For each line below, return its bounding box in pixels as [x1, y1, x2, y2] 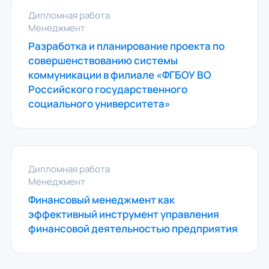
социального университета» [28, 97, 171, 110]
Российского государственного [28, 82, 187, 96]
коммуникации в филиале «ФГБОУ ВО [28, 68, 211, 82]
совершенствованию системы [28, 53, 178, 67]
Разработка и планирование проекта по [28, 39, 225, 53]
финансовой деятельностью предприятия [28, 222, 238, 235]
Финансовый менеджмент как [28, 193, 175, 207]
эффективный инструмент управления [28, 207, 219, 221]
